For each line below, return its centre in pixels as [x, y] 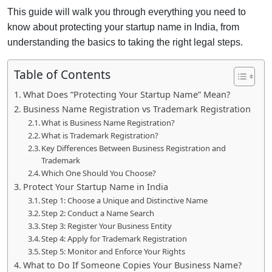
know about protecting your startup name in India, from [123, 27]
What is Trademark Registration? [100, 135]
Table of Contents [62, 74]
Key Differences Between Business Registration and [134, 148]
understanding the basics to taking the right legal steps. [125, 42]
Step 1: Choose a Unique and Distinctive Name [125, 200]
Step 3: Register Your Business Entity [107, 226]
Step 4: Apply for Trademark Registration [114, 238]
